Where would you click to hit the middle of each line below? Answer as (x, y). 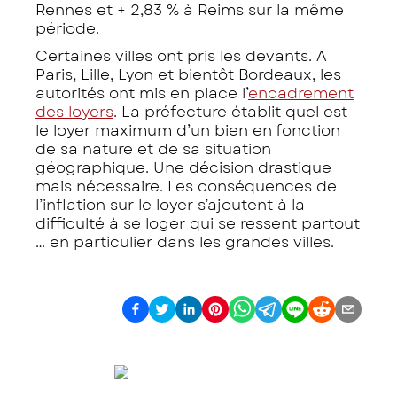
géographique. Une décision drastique (183, 167)
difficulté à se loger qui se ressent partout (198, 223)
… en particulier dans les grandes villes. (185, 241)
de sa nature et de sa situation (153, 148)
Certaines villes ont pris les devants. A (181, 55)
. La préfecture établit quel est (230, 111)
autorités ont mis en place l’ (142, 93)
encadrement (301, 93)
